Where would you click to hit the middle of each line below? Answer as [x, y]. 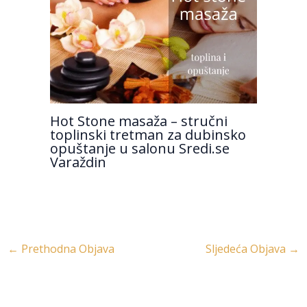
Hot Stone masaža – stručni [138, 121]
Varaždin [78, 162]
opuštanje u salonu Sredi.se [139, 148]
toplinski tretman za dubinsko [148, 134]
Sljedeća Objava [247, 248]
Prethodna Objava [66, 248]
